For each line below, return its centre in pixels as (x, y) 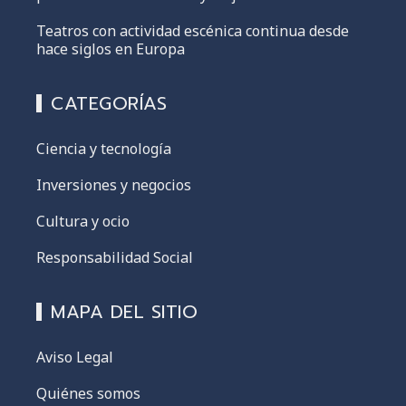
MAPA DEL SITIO (124, 312)
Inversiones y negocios (114, 185)
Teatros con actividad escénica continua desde (193, 31)
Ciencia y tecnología (104, 149)
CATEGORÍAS (109, 104)
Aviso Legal (75, 358)
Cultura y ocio (83, 222)
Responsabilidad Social (115, 258)
